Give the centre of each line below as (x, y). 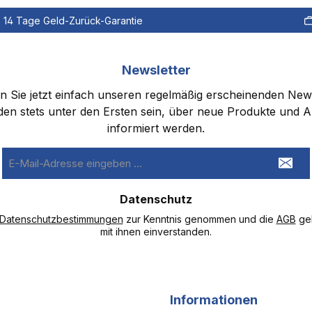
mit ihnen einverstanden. (156, 232)
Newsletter (156, 70)
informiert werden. (156, 128)
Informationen (214, 300)
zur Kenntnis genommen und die (200, 219)
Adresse (21, 184)
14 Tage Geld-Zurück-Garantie (73, 20)
